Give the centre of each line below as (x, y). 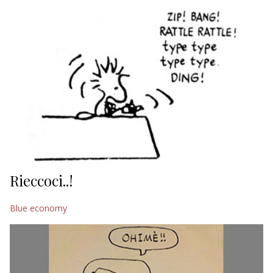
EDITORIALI (35, 21)
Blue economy (38, 208)
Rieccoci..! (41, 181)
